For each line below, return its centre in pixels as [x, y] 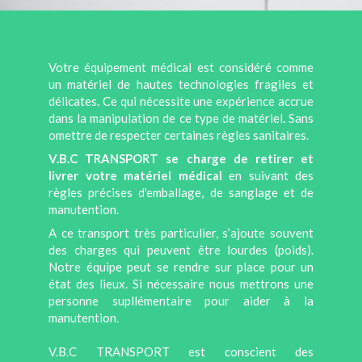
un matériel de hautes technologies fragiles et [181, 84]
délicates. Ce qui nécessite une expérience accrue [181, 101]
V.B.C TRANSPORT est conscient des [181, 352]
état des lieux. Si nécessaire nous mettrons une [181, 284]
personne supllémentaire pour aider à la [181, 301]
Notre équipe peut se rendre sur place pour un [181, 267]
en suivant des [267, 176]
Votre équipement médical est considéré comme [181, 67]
